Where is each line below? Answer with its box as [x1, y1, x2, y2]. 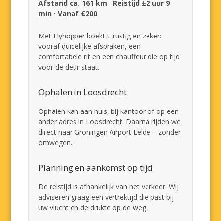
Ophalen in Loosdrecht [38, 86, 127, 98]
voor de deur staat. [38, 62, 100, 72]
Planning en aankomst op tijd [38, 162, 153, 173]
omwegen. [38, 138, 73, 147]
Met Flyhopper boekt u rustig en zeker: [38, 31, 162, 40]
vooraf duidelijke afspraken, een [38, 41, 141, 51]
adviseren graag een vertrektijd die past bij [38, 192, 174, 202]
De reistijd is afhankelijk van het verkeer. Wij [38, 182, 179, 191]
